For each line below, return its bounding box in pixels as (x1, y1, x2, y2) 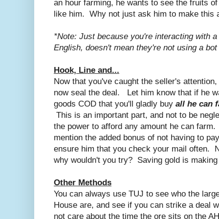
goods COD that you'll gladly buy (54, 99, 175, 109)
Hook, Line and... (54, 65, 119, 75)
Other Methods (54, 177, 111, 187)
